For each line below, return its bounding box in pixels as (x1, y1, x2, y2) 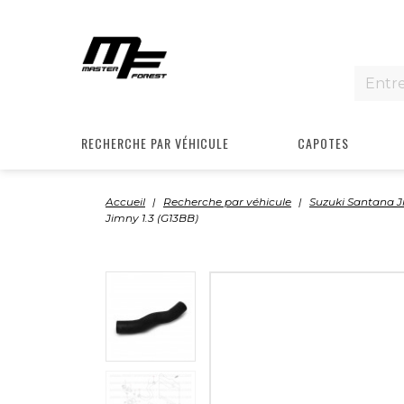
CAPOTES (298, 133, 350, 152)
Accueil (106, 195, 145, 208)
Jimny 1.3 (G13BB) (106, 211, 198, 225)
